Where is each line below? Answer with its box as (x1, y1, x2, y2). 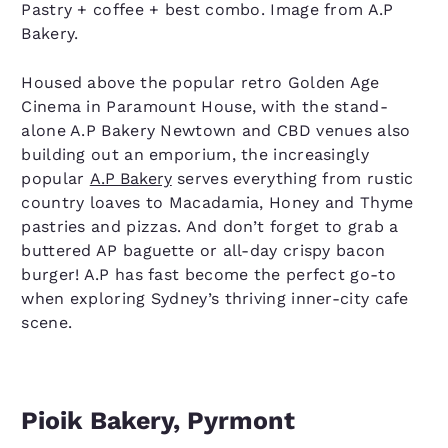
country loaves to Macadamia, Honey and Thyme (21, 193, 414, 212)
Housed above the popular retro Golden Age (21, 73, 380, 92)
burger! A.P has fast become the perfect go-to (21, 265, 396, 284)
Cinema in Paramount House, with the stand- (21, 97, 388, 116)
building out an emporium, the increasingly (21, 145, 369, 164)
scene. (21, 313, 78, 332)
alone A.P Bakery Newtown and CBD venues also (21, 121, 411, 140)
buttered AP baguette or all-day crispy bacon (21, 241, 386, 260)
